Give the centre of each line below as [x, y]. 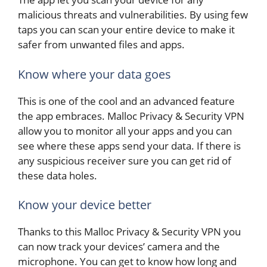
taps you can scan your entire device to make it [126, 30]
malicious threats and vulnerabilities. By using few [133, 15]
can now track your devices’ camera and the [119, 246]
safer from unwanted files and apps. [101, 44]
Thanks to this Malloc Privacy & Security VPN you [129, 232]
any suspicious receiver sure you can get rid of [125, 160]
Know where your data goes [94, 74]
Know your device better [85, 205]
